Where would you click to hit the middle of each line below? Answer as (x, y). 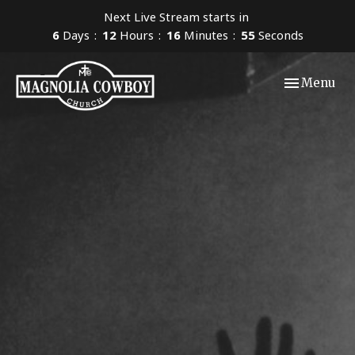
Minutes (206, 35)
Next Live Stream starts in (177, 17)
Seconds (281, 35)
